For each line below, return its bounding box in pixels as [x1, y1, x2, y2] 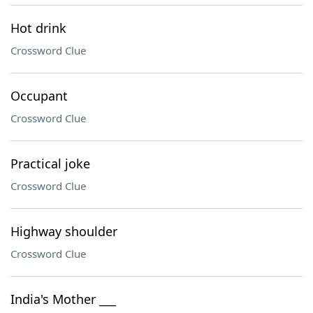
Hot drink [10, 20, 66, 36]
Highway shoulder [10, 223, 117, 240]
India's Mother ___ [10, 291, 116, 307]
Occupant [10, 87, 68, 104]
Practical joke [10, 155, 90, 172]
